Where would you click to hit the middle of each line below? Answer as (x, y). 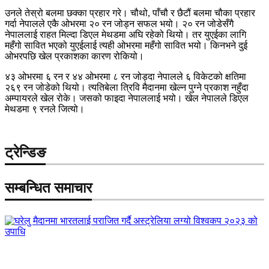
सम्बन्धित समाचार (48, 188)
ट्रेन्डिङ (25, 152)
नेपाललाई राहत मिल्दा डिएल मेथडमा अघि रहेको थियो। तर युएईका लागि (125, 34)
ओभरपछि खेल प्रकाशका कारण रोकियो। (74, 56)
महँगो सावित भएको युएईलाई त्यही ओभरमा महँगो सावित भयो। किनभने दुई (126, 45)
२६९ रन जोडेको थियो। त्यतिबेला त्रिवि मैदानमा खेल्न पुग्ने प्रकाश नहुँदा (127, 87)
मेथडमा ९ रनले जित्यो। (45, 109)
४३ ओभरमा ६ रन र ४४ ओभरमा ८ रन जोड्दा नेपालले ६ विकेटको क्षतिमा (125, 76)
